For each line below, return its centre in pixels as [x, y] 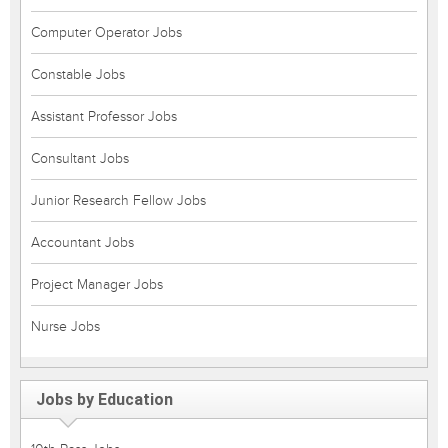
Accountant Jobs [82, 242]
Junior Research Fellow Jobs [118, 200]
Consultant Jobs [80, 158]
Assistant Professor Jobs [104, 116]
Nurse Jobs [65, 326]
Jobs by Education [104, 399]
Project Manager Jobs [97, 284]
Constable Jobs [78, 74]
